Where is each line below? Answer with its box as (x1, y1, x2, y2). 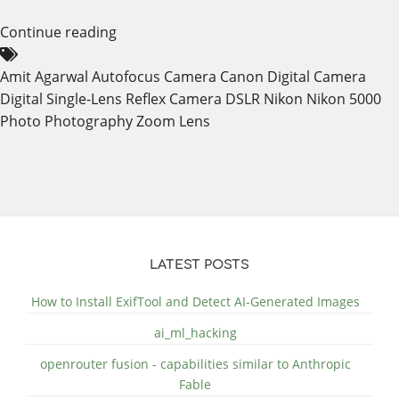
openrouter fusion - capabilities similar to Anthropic (39, 355, 351, 373)
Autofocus (92, 66, 160, 86)
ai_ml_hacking (153, 324, 237, 342)
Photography (45, 110, 133, 131)
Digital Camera (267, 66, 366, 86)
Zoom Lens (136, 110, 210, 131)
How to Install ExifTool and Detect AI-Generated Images (30, 293, 360, 311)
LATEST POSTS (150, 257, 249, 273)
